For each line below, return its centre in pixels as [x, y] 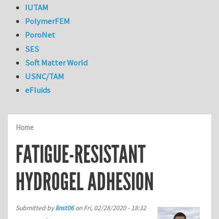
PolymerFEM [48, 21]
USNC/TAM [45, 77]
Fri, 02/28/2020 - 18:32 [115, 208]
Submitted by [35, 208]
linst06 [65, 208]
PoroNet [40, 35]
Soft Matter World [56, 62]
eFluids [38, 90]
